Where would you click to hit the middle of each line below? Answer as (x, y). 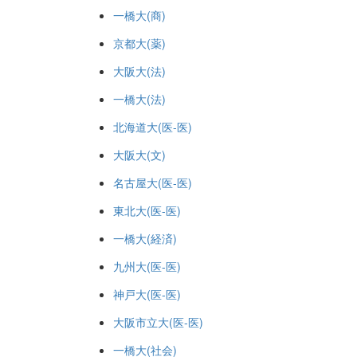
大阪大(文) (139, 155)
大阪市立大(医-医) (158, 322)
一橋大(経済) (145, 238)
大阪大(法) (139, 71)
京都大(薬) (139, 43)
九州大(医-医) (147, 266)
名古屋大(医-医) (153, 182)
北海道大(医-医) (153, 127)
